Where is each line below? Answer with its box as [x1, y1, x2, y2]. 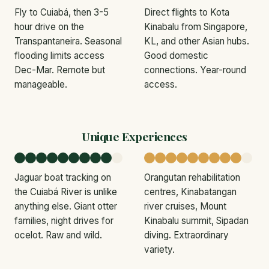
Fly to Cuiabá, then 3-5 [14, 6, 109, 18]
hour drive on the [14, 20, 84, 32]
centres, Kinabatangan [144, 186, 237, 198]
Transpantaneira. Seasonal [14, 35, 122, 47]
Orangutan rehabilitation [144, 171, 240, 183]
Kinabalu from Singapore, [144, 20, 247, 32]
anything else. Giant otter [14, 200, 117, 212]
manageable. [14, 78, 67, 90]
